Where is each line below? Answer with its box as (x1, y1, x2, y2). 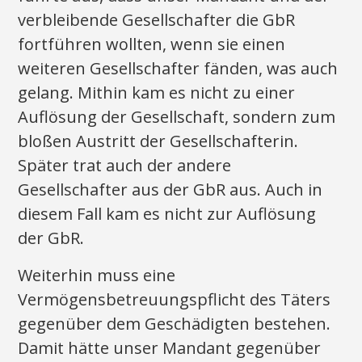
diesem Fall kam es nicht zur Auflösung (18, 203, 317, 225)
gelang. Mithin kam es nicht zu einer (18, 82, 296, 103)
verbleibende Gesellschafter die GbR (18, 9, 296, 31)
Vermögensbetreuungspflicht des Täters (18, 288, 331, 310)
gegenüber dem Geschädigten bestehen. (18, 313, 331, 335)
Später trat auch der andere (18, 154, 232, 176)
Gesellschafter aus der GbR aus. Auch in (18, 179, 323, 200)
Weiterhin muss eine (18, 264, 176, 286)
